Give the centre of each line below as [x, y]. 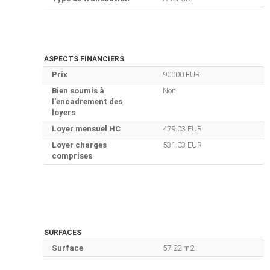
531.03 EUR [182, 145]
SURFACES [63, 233]
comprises [72, 156]
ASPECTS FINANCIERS [84, 59]
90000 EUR [181, 75]
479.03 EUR [182, 129]
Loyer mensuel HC [86, 129]
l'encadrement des [87, 102]
